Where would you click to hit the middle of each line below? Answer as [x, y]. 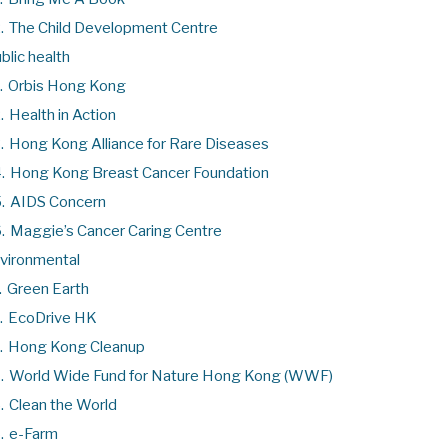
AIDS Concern [58, 201]
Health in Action [62, 114]
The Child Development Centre [113, 27]
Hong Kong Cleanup [76, 346]
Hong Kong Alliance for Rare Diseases [139, 143]
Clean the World [63, 404]
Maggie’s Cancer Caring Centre [116, 230]
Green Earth [48, 288]
